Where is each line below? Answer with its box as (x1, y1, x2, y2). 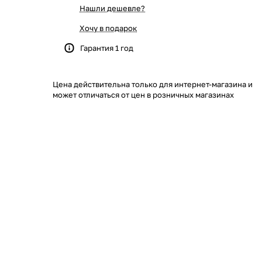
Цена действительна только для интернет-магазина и (53, 80, 253, 89)
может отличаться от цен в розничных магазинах (53, 90, 234, 99)
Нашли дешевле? (80, 4, 145, 13)
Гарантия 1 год (80, 43, 133, 53)
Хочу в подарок (80, 23, 137, 33)
